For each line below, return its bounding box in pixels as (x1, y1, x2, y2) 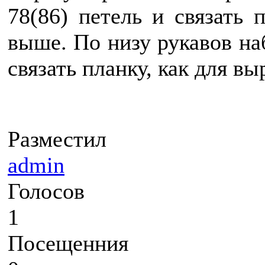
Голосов (8, 178, 85, 203)
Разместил (8, 126, 106, 151)
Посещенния (8, 230, 128, 256)
